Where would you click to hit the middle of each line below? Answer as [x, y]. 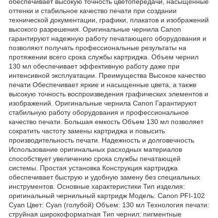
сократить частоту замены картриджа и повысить [87, 131]
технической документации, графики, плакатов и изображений [109, 20]
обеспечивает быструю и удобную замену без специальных [104, 177]
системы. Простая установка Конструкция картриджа [93, 168]
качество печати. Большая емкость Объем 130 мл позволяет [106, 121]
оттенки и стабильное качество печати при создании [93, 10]
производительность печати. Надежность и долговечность [101, 140]
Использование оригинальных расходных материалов [95, 149]
